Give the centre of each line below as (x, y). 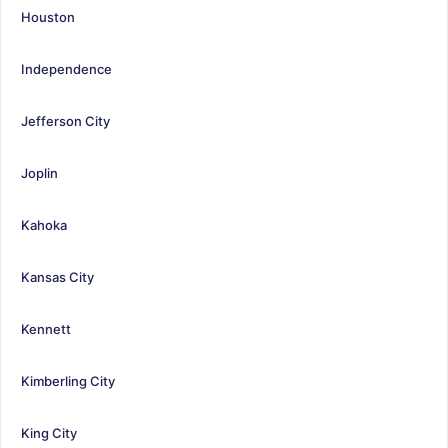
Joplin (39, 172)
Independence (66, 68)
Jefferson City (65, 120)
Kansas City (57, 276)
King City (49, 432)
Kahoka (44, 224)
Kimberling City (68, 380)
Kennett (46, 328)
